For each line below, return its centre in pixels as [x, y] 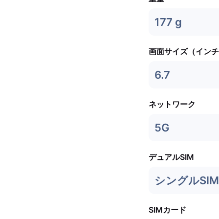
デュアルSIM [171, 157]
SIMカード [167, 210]
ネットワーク [172, 104]
